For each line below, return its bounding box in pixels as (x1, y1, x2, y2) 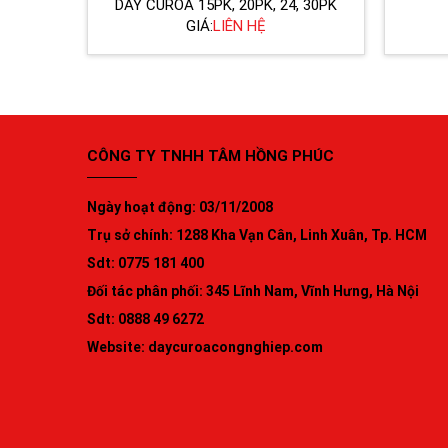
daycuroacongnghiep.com (148, 338, 323, 355)
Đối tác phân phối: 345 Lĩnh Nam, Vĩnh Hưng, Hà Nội (87, 282, 419, 299)
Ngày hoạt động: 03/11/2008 (87, 198, 273, 215)
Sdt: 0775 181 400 (87, 254, 204, 271)
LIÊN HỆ (212, 16, 266, 35)
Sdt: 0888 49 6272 (87, 310, 204, 327)
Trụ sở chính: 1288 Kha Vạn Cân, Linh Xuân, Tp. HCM (87, 226, 427, 243)
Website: (87, 338, 148, 355)
